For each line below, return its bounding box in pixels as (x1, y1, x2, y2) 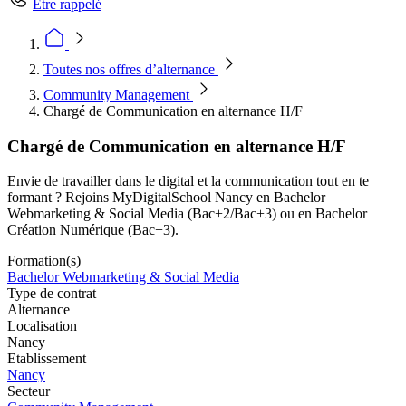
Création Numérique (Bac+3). (7, 222, 179, 238)
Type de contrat (7, 285, 96, 302)
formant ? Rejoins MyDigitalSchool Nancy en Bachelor (7, 189, 325, 206)
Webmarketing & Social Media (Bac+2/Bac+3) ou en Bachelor (7, 206, 367, 222)
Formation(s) (7, 253, 81, 269)
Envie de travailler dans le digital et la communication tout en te (7, 173, 369, 189)
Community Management (43, 87, 193, 102)
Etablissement (7, 351, 86, 367)
